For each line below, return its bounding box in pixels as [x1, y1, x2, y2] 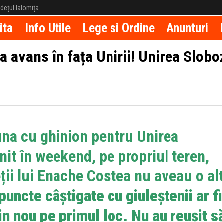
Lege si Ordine [83, 20, 155, 35]
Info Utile [25, 20, 71, 35]
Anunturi [166, 20, 208, 35]
